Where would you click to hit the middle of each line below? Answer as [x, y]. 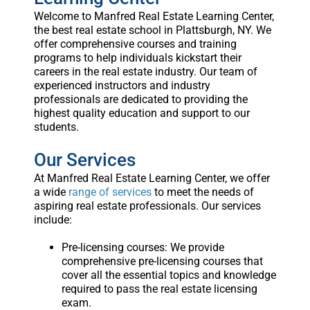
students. [56, 127]
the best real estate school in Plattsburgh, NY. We [152, 30]
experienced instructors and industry [122, 86]
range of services [110, 192]
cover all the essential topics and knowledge [168, 275]
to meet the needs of [202, 192]
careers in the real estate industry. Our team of [145, 72]
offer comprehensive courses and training [135, 44]
